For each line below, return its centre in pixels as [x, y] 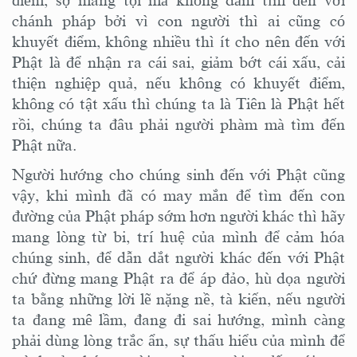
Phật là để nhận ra [80, 63]
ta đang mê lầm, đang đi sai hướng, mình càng [178, 319]
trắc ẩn [141, 340]
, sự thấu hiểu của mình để [255, 340]
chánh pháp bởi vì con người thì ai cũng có [178, 21]
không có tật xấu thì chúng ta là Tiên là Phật [168, 104]
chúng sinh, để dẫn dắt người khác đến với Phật [178, 257]
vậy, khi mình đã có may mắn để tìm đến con [178, 195]
